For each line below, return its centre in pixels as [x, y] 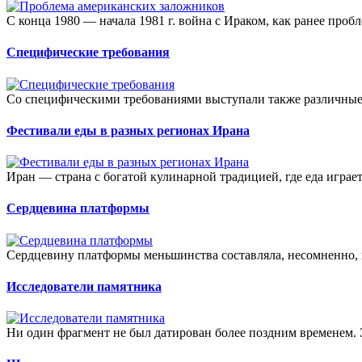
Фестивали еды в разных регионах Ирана [128, 130]
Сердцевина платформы [78, 208]
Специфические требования [88, 53]
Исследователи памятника [84, 286]
